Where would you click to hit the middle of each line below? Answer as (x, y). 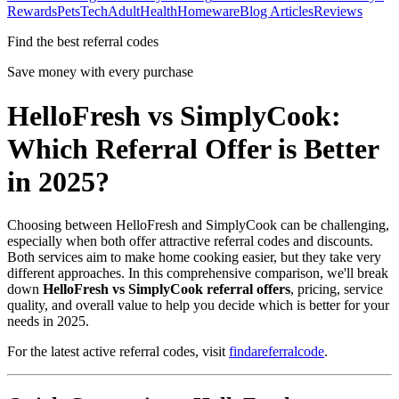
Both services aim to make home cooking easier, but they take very (194, 257)
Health (159, 12)
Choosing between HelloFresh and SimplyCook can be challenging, (198, 225)
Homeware (208, 12)
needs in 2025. (48, 322)
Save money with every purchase (100, 72)
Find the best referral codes (83, 42)
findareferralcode (277, 352)
